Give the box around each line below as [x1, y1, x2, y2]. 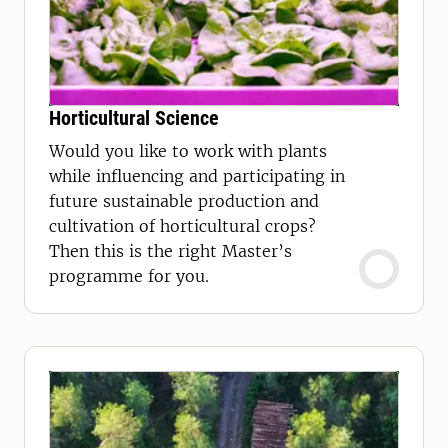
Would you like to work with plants [49, 141, 327, 161]
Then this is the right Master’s [49, 241, 292, 261]
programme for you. [49, 266, 209, 286]
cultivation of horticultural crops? [49, 216, 316, 236]
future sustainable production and [49, 191, 319, 211]
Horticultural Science [49, 106, 219, 130]
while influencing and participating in [49, 166, 345, 186]
